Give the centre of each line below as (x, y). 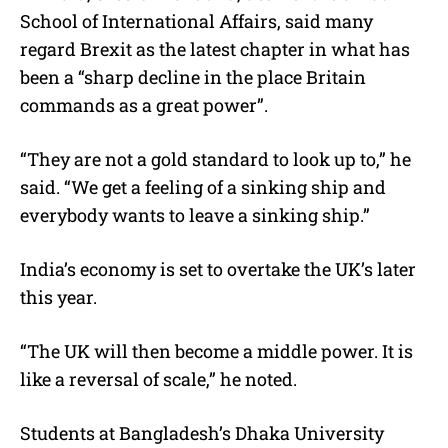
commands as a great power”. (144, 104)
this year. (58, 296)
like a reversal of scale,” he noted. (158, 378)
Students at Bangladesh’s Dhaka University (202, 432)
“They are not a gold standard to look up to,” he (215, 158)
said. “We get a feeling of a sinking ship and (203, 186)
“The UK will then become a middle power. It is (216, 350)
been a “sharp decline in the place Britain (193, 76)
